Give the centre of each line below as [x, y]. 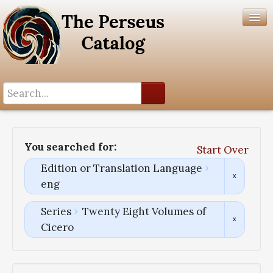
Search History [36, 118]
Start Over [223, 150]
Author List [28, 133]
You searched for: [70, 147]
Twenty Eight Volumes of [144, 212]
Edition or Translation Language [121, 168]
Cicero [57, 228]
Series [56, 212]
